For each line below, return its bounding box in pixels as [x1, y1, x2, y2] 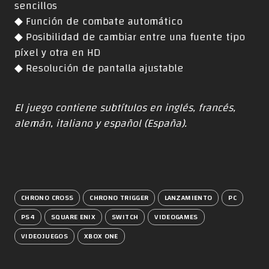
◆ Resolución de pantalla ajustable [14, 58, 184, 78]
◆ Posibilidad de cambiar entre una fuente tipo [14, 26, 245, 47]
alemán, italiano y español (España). [14, 113, 187, 133]
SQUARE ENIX [51, 210, 96, 223]
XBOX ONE [83, 229, 118, 243]
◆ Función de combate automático [14, 11, 183, 31]
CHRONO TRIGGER [89, 190, 149, 204]
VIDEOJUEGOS [21, 229, 68, 243]
